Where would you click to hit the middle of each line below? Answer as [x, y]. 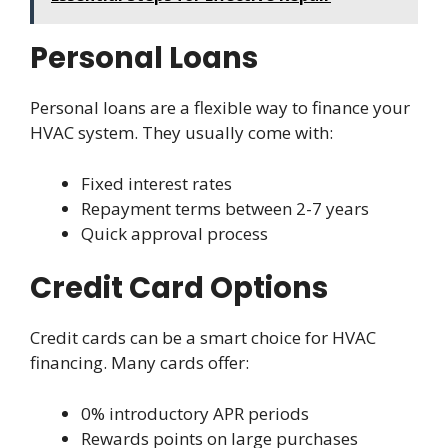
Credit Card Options [179, 288]
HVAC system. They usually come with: [181, 133]
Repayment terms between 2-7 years [225, 208]
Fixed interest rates [156, 183]
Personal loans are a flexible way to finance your [220, 108]
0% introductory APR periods [195, 413]
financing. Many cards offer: [139, 363]
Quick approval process [174, 233]
